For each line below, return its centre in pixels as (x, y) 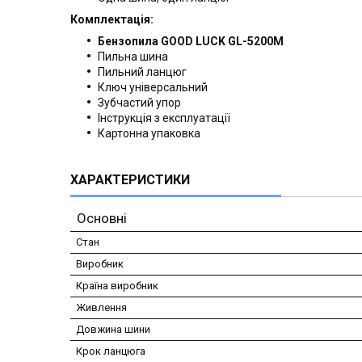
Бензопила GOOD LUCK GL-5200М (191, 42)
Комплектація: (112, 20)
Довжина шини (113, 330)
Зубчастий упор (139, 103)
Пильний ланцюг (142, 72)
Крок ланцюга (111, 351)
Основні (102, 219)
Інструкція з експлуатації (164, 118)
